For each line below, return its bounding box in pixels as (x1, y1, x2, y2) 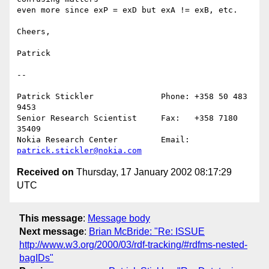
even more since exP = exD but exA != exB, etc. (17, 5, 238, 15)
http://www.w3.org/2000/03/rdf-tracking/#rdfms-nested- (19, 239, 247, 250)
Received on (17, 167, 74, 178)
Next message (19, 226, 84, 237)
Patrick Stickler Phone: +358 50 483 (17, 92, 247, 101)
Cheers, (17, 27, 50, 37)
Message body (88, 213, 150, 223)
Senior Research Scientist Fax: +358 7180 (17, 113, 238, 123)
